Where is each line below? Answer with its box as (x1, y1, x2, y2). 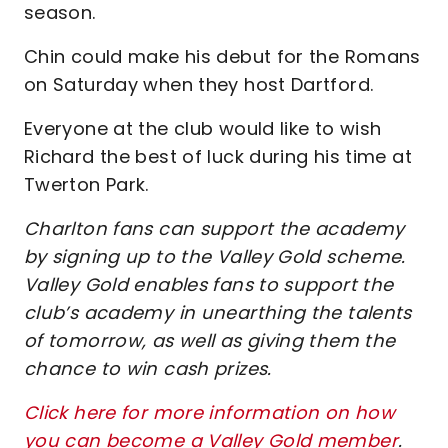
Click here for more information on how (24, 400, 396, 425)
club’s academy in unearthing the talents (24, 300, 412, 325)
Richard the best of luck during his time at (24, 144, 412, 169)
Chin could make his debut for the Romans (24, 44, 421, 69)
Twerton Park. (24, 172, 149, 197)
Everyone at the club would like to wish (24, 116, 382, 141)
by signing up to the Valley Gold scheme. (24, 244, 406, 269)
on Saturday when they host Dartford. (24, 72, 374, 97)
